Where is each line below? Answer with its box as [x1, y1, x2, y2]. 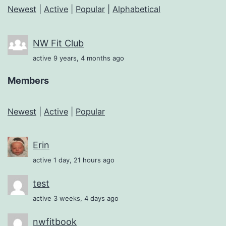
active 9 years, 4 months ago [33, 53, 124, 62]
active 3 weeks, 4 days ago [33, 194, 119, 202]
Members [8, 75, 49, 86]
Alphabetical [112, 4, 160, 15]
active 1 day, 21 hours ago [33, 155, 115, 164]
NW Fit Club [33, 37, 84, 48]
